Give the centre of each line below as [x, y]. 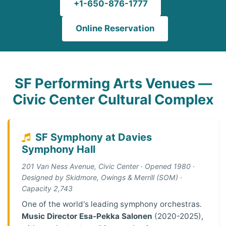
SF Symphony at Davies [91, 137]
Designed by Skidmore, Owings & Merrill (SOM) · [102, 178]
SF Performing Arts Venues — [113, 83]
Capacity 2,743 [47, 189]
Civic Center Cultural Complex [113, 99]
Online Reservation [115, 29]
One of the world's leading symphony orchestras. [112, 204]
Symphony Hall [59, 150]
